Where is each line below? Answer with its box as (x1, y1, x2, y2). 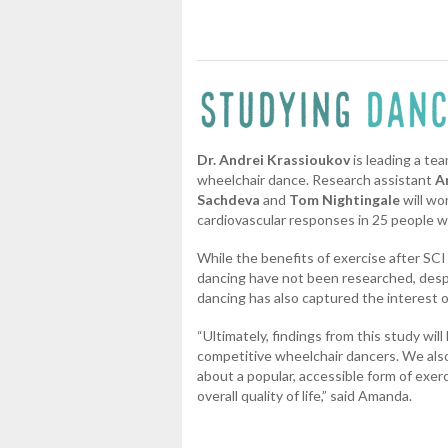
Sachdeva (197, 190, 260, 208)
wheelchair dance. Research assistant (197, 170, 435, 188)
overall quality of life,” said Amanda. (197, 386, 412, 404)
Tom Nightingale (289, 190, 400, 208)
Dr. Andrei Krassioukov (197, 150, 350, 168)
